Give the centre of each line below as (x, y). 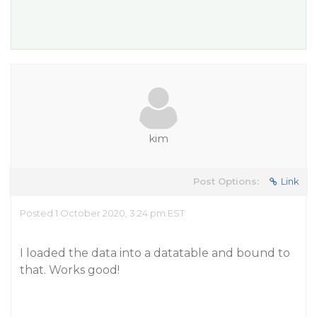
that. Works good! (70, 270)
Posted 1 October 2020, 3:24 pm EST (102, 213)
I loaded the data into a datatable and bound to (155, 253)
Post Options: (226, 181)
